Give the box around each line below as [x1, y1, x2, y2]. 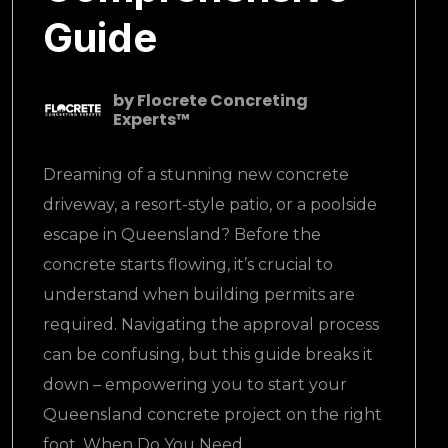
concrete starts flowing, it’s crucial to [43, 255, 333, 274]
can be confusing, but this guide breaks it [43, 345, 373, 364]
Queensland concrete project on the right [43, 405, 382, 424]
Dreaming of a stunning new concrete [43, 165, 349, 184]
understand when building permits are [43, 285, 355, 304]
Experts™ [113, 108, 190, 131]
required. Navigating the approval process [43, 315, 379, 334]
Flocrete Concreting [134, 89, 308, 112]
